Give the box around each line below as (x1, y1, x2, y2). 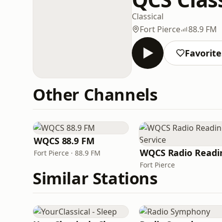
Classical (132, 10, 164, 22)
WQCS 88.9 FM (34, 135, 95, 147)
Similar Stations (33, 167, 158, 189)
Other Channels (33, 83, 158, 106)
